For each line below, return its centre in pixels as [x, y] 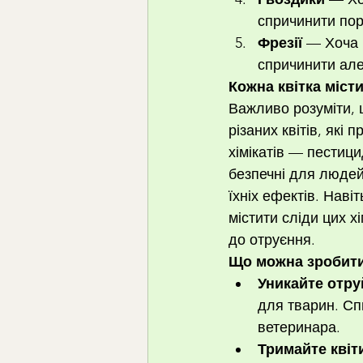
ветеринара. [299, 327]
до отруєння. [272, 240]
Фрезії [280, 43]
